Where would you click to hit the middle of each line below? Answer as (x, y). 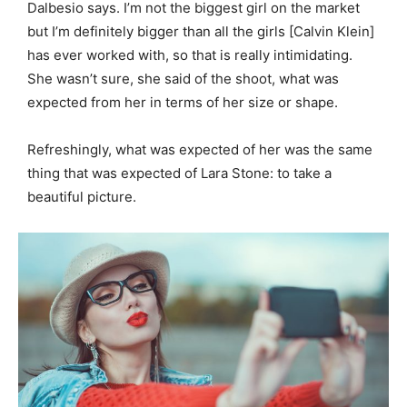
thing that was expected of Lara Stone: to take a (179, 173)
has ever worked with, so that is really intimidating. (190, 55)
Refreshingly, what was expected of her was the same (200, 149)
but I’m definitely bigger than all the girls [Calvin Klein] (201, 31)
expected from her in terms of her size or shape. (183, 102)
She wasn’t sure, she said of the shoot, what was (183, 78)
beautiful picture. (82, 196)
